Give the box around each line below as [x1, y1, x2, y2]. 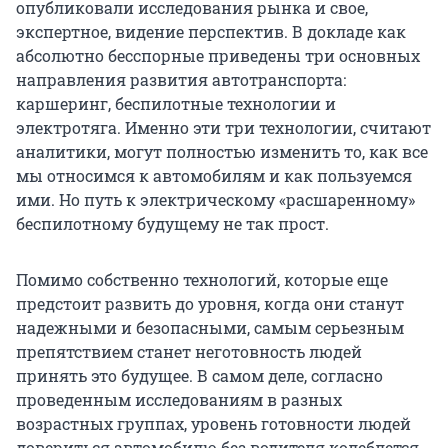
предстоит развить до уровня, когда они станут [16, 292, 404, 314]
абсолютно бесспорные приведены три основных [16, 44, 420, 66]
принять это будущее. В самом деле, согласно [16, 364, 383, 386]
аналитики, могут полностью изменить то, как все [16, 140, 428, 162]
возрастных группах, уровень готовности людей [16, 412, 411, 434]
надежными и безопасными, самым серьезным [16, 316, 404, 338]
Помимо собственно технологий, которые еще [16, 268, 388, 290]
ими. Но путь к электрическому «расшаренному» [16, 188, 415, 210]
